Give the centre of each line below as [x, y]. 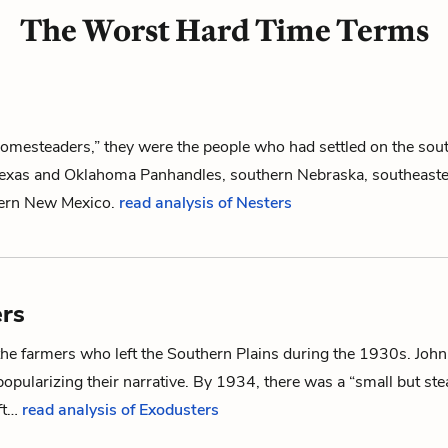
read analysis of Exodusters [120, 410]
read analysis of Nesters [205, 203]
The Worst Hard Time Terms [224, 30]
